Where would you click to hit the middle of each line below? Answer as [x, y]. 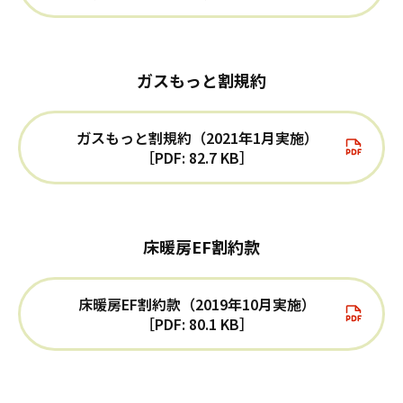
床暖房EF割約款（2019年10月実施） [197, 304]
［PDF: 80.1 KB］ [197, 324]
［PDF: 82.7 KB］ [197, 158]
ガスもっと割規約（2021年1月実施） [197, 138]
